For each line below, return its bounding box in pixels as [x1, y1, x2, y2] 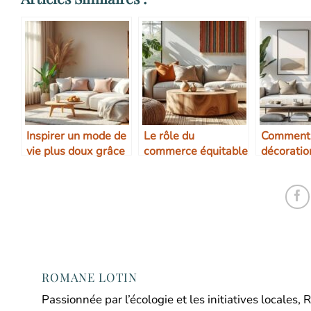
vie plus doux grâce [26, 144, 125, 160]
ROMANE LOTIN [42, 269, 138, 285]
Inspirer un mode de [26, 128, 126, 144]
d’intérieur [144, 174, 196, 190]
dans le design [144, 159, 217, 175]
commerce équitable [144, 144, 248, 160]
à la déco [26, 159, 72, 175]
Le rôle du [144, 128, 194, 144]
